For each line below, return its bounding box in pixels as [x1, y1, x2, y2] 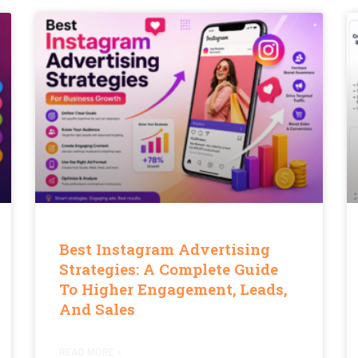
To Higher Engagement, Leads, [59, 278, 287, 299]
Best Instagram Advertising [59, 238, 270, 259]
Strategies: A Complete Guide [59, 258, 278, 279]
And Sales [59, 298, 135, 319]
